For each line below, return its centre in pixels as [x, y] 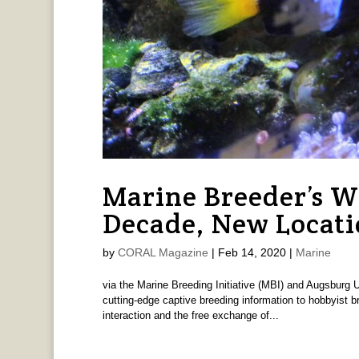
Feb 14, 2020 [252, 253]
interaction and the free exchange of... [190, 316]
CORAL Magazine [163, 253]
